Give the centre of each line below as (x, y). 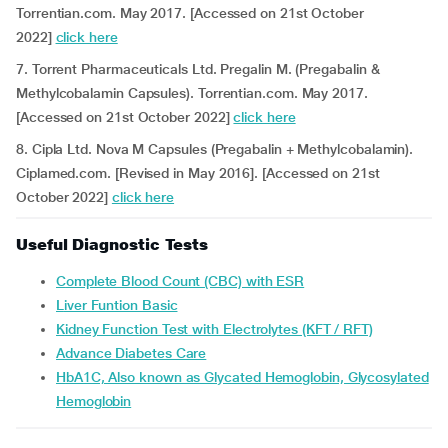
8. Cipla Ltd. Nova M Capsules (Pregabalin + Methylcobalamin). (215, 149)
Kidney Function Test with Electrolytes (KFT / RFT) (219, 329)
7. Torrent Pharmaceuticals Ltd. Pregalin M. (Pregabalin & (198, 69)
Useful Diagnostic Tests (112, 244)
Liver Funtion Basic (120, 305)
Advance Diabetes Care (135, 353)
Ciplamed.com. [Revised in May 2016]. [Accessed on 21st (198, 173)
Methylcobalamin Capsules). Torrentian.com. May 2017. (192, 93)
